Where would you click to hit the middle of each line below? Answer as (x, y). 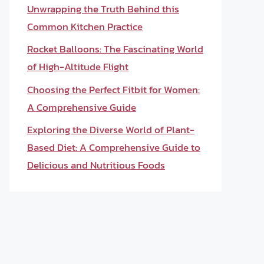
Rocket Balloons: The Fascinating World (115, 49)
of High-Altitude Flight (78, 67)
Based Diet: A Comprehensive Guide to (114, 147)
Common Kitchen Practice (85, 26)
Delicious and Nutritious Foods (96, 165)
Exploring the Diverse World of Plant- (111, 130)
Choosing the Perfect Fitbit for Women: (113, 89)
